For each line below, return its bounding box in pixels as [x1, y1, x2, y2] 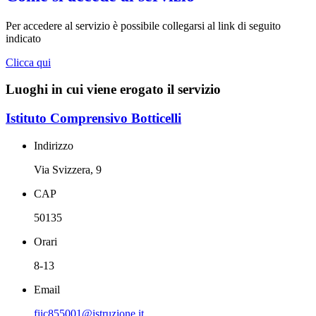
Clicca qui [6, 56, 51, 68]
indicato [6, 32, 44, 44]
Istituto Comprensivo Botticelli [6, 111, 181, 126]
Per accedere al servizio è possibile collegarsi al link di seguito [6, 19, 281, 32]
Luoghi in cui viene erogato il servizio [6, 82, 221, 97]
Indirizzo [34, 139, 73, 152]
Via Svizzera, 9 [34, 163, 102, 176]
